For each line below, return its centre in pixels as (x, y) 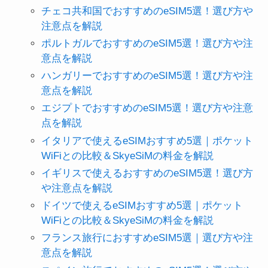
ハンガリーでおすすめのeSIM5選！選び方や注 (147, 76)
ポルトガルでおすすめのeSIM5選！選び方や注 (147, 43)
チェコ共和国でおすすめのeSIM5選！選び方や (147, 11)
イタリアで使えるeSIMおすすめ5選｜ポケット (147, 141)
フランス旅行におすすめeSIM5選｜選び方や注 (147, 238)
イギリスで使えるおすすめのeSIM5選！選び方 (147, 173)
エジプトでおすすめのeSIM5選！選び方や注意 (147, 108)
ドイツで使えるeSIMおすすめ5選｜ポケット (142, 206)
